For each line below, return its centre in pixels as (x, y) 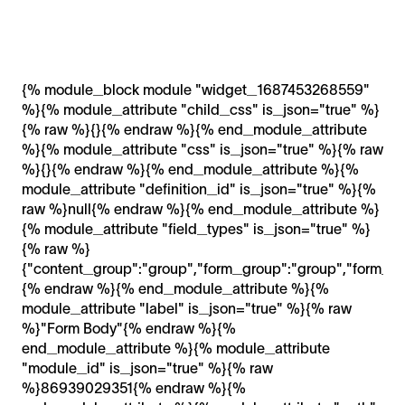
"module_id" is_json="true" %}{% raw (147, 367)
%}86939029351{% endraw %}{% (134, 387)
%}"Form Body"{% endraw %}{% (129, 328)
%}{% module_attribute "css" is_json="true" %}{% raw (202, 149)
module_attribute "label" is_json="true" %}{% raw (187, 308)
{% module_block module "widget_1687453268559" (196, 89)
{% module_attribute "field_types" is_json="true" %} (196, 228)
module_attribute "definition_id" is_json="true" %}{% (199, 188)
